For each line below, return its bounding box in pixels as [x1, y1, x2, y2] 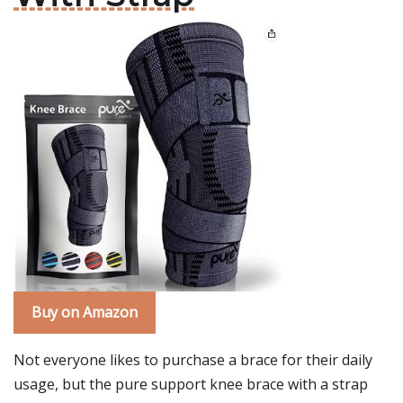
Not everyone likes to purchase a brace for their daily [13, 350, 372, 370]
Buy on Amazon [31, 302, 138, 322]
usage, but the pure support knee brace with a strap [13, 374, 368, 394]
